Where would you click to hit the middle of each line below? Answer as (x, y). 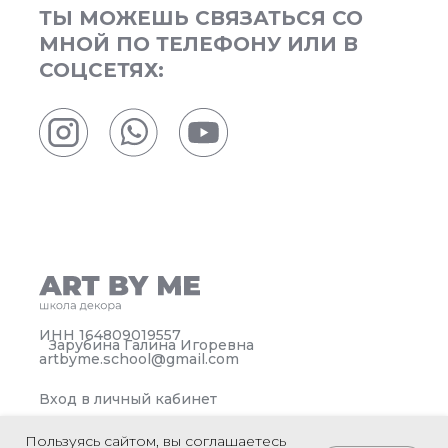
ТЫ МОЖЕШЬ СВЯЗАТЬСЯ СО (201, 18)
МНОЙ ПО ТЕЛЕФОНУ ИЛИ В (198, 44)
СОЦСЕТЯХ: (101, 70)
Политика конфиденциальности (161, 429)
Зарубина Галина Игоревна (151, 345)
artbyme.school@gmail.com (139, 358)
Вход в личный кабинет (128, 399)
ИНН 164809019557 (110, 335)
